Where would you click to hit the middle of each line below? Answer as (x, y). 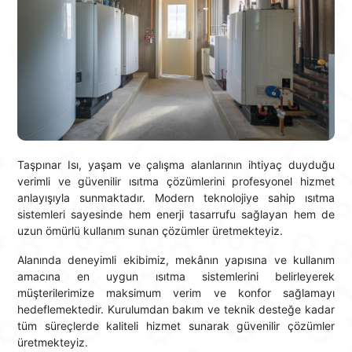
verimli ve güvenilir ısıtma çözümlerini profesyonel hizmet (176, 181)
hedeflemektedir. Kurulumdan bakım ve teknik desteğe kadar (176, 310)
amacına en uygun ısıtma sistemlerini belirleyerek (176, 277)
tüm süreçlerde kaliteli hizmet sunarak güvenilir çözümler (176, 326)
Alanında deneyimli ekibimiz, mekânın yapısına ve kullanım (176, 260)
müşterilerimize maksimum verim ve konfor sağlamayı (176, 293)
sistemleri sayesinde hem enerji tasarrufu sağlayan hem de (176, 214)
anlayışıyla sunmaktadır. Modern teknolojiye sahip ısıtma (176, 198)
